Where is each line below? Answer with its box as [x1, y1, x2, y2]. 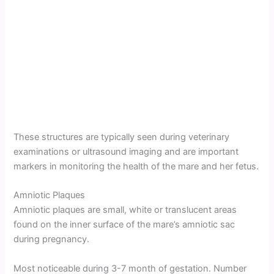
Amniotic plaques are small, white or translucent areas [13, 204, 237, 216]
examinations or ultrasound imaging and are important [13, 146, 239, 157]
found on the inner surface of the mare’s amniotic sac [13, 219, 235, 231]
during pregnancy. [13, 234, 90, 245]
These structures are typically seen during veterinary [13, 131, 230, 143]
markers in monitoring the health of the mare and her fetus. [13, 160, 259, 172]
